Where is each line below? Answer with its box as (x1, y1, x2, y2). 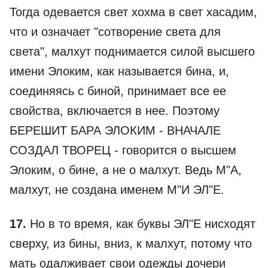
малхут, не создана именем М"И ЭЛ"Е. (10, 183, 224, 196)
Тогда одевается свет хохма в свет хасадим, (10, 5, 257, 19)
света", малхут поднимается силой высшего (10, 45, 255, 58)
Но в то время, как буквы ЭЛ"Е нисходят (26, 217, 255, 230)
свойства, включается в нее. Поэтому (10, 104, 220, 117)
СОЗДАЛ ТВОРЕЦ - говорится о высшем (10, 144, 236, 157)
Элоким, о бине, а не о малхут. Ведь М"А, (10, 163, 242, 176)
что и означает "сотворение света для (10, 25, 221, 38)
